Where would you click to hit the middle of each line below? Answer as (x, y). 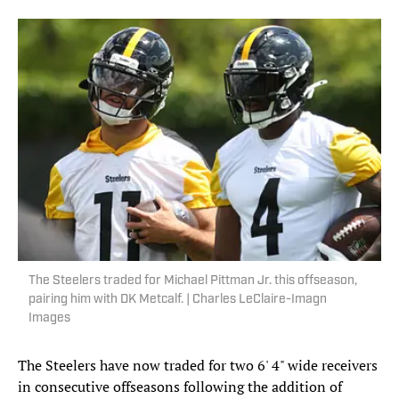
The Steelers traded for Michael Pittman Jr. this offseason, (193, 281)
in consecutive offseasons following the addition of (180, 387)
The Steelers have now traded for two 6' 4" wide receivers (198, 366)
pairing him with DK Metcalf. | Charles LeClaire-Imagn (178, 300)
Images (49, 319)
